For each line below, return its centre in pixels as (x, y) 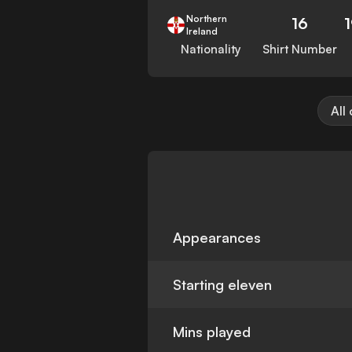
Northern (207, 19)
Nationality (211, 49)
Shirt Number (299, 49)
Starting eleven (223, 285)
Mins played (212, 332)
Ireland (202, 31)
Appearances (217, 238)
